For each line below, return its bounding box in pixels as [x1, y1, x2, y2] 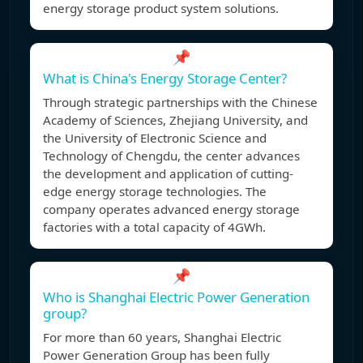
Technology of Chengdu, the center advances [43, 147, 300, 164]
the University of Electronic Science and [43, 130, 267, 147]
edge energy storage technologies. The [43, 183, 267, 200]
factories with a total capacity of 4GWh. [43, 219, 266, 236]
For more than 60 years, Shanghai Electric [43, 329, 281, 346]
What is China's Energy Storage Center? [43, 69, 287, 88]
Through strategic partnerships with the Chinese [43, 94, 318, 111]
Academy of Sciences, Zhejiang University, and [43, 112, 308, 129]
